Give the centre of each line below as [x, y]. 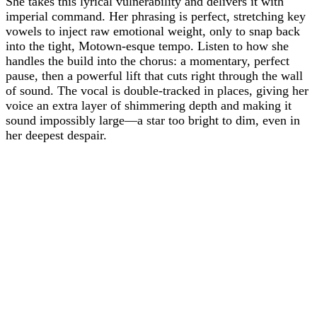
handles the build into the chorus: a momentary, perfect [148, 61]
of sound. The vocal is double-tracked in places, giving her [157, 91]
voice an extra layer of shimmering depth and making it [149, 105]
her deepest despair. [56, 135]
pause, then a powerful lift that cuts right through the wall [154, 76]
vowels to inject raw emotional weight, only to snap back [153, 31]
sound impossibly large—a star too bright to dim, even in [153, 120]
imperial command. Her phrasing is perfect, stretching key [156, 16]
